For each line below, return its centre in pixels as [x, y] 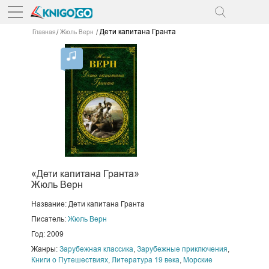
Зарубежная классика [96, 249]
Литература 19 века [145, 260]
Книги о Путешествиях [69, 260]
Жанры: [45, 249]
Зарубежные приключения [182, 249]
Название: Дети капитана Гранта [88, 204]
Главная [44, 32]
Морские [198, 260]
